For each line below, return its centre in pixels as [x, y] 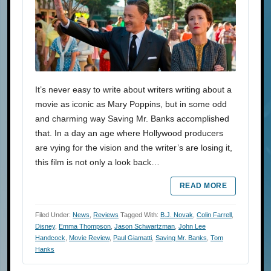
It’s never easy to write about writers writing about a [133, 89]
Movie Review [89, 237]
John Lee [192, 226]
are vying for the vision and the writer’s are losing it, [134, 147]
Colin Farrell [214, 214]
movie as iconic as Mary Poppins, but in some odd [131, 104]
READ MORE [203, 185]
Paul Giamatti [132, 237]
